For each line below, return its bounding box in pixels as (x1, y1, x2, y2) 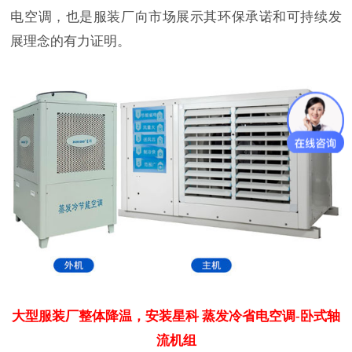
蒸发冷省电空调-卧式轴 (202, 308, 340, 324)
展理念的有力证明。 (10, 33, 131, 49)
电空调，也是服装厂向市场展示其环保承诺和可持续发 (10, 9, 342, 24)
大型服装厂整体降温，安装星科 (12, 308, 199, 324)
